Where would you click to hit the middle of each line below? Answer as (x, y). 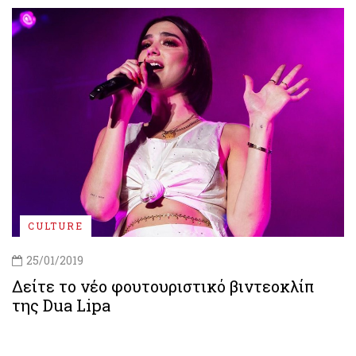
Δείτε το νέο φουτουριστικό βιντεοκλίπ (163, 286)
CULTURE (56, 225)
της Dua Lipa (61, 305)
